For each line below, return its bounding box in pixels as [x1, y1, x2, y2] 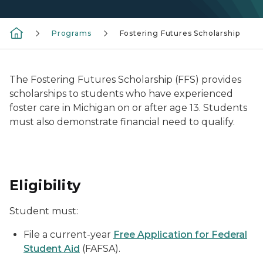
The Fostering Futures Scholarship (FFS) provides [9, 74, 241, 85]
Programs [52, 29, 92, 38]
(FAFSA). [80, 243, 120, 254]
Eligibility [9, 177, 81, 194]
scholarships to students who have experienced [9, 88, 233, 99]
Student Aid [23, 243, 80, 254]
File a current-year [23, 229, 113, 240]
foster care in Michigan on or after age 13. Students [9, 102, 247, 113]
